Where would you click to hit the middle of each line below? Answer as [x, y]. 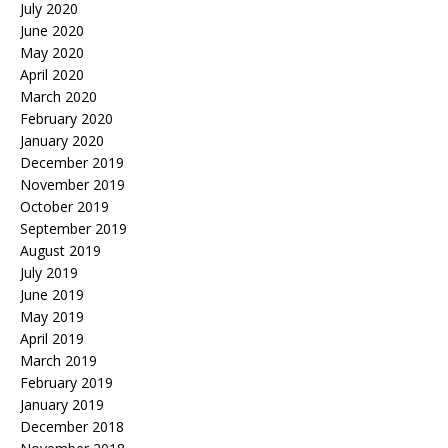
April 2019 [52, 339]
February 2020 [66, 119]
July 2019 [49, 273]
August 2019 [60, 251]
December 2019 [72, 163]
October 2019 [64, 207]
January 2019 [62, 405]
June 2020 [52, 31]
